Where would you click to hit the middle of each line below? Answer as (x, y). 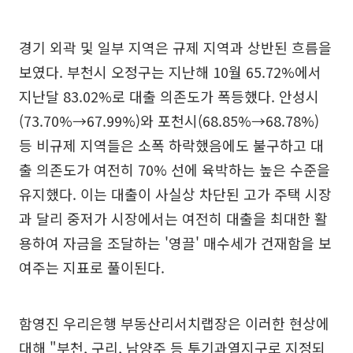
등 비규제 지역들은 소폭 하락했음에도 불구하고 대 (171, 145)
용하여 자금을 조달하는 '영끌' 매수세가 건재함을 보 (175, 242)
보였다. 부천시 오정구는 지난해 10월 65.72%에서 (170, 71)
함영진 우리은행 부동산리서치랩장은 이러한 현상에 (174, 323)
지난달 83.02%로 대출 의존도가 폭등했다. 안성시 (169, 96)
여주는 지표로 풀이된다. (92, 267)
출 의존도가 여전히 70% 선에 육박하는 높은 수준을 (175, 169)
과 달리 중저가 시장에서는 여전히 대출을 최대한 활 (173, 218)
